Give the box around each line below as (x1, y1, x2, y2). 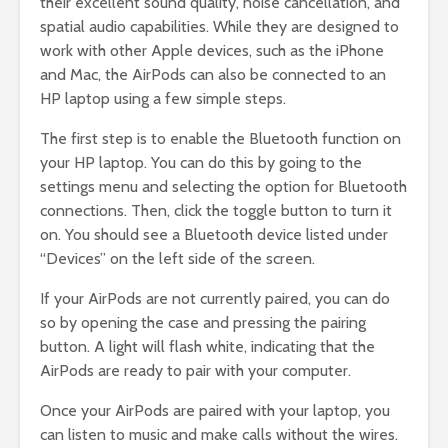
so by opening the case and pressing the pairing (40, 313, 366, 333)
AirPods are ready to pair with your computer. (40, 361, 351, 381)
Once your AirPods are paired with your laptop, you (40, 401, 390, 421)
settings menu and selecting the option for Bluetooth (40, 177, 407, 197)
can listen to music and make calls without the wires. (40, 425, 398, 445)
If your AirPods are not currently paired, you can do (40, 289, 390, 309)
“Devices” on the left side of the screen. (40, 249, 315, 269)
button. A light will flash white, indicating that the (40, 337, 375, 357)
